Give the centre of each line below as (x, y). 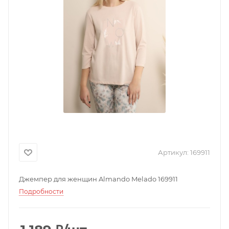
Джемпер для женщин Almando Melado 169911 (98, 179)
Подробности (41, 191)
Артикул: (173, 152)
